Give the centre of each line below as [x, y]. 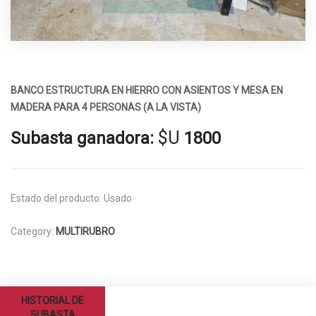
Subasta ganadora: [82, 139]
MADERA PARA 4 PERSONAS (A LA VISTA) [106, 108]
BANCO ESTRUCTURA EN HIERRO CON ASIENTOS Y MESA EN [147, 91]
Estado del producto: [56, 199]
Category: [33, 232]
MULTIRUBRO [85, 232]
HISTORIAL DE [53, 301]
